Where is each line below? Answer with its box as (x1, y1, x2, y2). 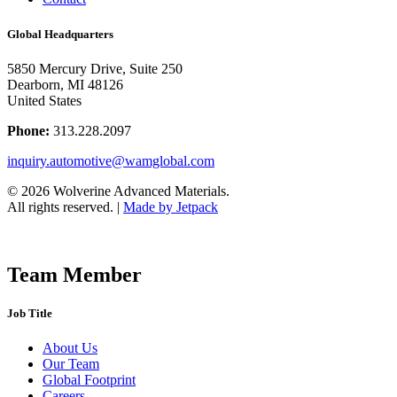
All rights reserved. (7, 198, 117, 214)
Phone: (7, 122, 53, 138)
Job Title (7, 306, 52, 320)
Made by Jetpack (123, 198, 218, 214)
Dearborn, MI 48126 (7, 76, 123, 92)
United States (7, 92, 82, 108)
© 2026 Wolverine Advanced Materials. (7, 183, 230, 198)
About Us (43, 339, 97, 355)
